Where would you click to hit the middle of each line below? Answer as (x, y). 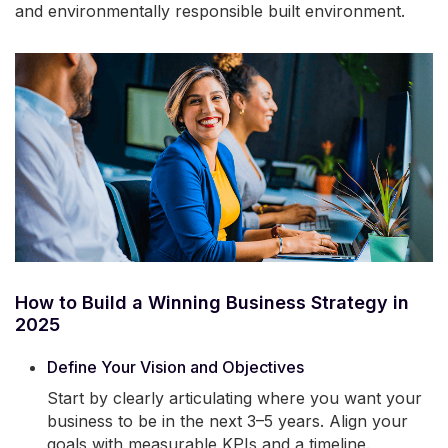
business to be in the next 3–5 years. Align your (227, 421)
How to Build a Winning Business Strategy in (212, 303)
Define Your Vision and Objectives (175, 367)
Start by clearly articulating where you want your (234, 398)
